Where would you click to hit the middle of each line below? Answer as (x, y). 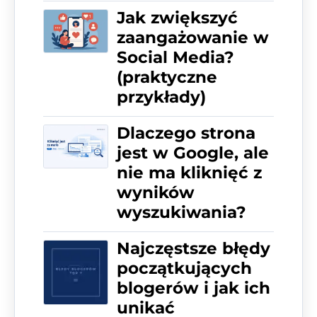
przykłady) (161, 97)
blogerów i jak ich (194, 288)
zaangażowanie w (193, 38)
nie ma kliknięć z (189, 173)
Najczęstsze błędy (194, 249)
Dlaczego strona (186, 133)
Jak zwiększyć (177, 18)
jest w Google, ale (193, 153)
